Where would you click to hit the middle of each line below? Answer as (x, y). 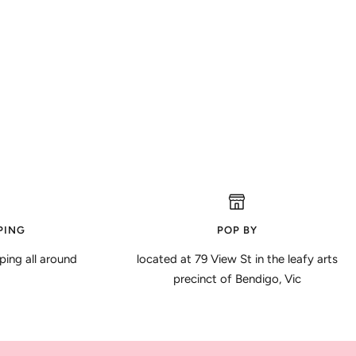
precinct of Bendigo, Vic (237, 279)
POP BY (237, 230)
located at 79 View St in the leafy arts (237, 259)
